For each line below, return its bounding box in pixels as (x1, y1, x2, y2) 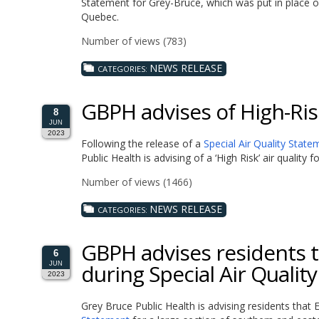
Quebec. (81, 9, 119, 23)
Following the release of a (81, 136, 204, 150)
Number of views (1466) (81, 174, 192, 189)
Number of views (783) (81, 33, 187, 48)
